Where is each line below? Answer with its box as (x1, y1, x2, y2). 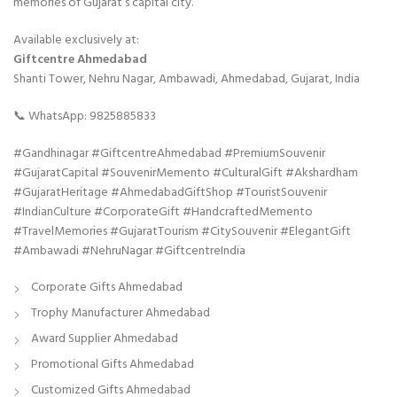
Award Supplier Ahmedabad (31, 328, 178, 349)
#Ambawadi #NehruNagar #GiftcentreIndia (13, 240, 245, 261)
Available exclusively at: (13, 29, 139, 51)
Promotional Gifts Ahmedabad (31, 354, 194, 375)
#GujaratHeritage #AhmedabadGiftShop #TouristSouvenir (13, 182, 327, 203)
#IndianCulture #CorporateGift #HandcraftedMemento (13, 201, 313, 222)
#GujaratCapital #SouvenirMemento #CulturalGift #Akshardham (13, 162, 358, 183)
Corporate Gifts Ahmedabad (31, 276, 183, 298)
